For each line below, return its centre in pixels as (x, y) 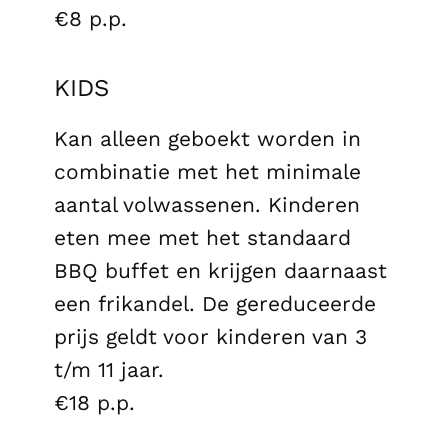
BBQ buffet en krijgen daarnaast (220, 270)
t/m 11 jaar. (109, 369)
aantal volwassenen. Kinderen (207, 204)
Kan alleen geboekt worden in (207, 138)
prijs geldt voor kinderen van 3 (210, 336)
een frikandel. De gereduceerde (215, 303)
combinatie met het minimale (207, 171)
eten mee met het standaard (202, 237)
